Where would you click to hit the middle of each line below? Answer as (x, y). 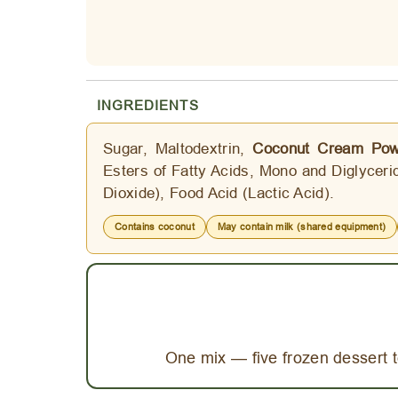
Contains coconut (155, 227)
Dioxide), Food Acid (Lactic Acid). (219, 194)
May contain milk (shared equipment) (302, 227)
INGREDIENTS (148, 106)
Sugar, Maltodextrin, (178, 149)
